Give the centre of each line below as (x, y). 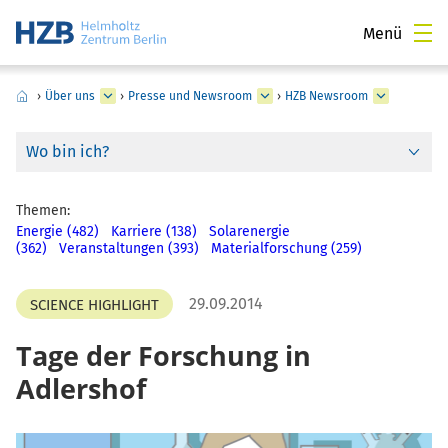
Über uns (70, 96)
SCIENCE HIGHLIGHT (94, 305)
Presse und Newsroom (190, 96)
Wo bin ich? (67, 151)
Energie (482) (57, 231)
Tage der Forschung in (163, 355)
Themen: (43, 210)
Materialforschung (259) (286, 248)
